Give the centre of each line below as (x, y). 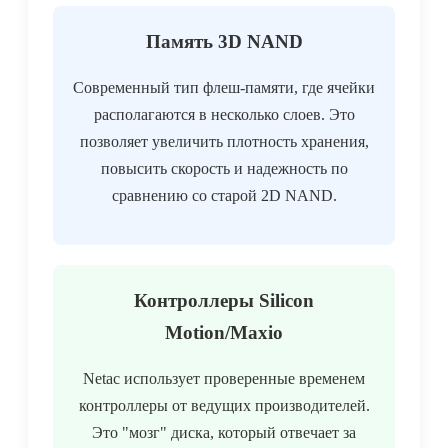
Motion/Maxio (224, 333)
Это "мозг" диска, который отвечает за (224, 433)
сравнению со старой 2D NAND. (224, 196)
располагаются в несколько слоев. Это (224, 115)
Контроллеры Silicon (224, 301)
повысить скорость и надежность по (224, 169)
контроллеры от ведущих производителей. (224, 406)
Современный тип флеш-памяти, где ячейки (224, 88)
